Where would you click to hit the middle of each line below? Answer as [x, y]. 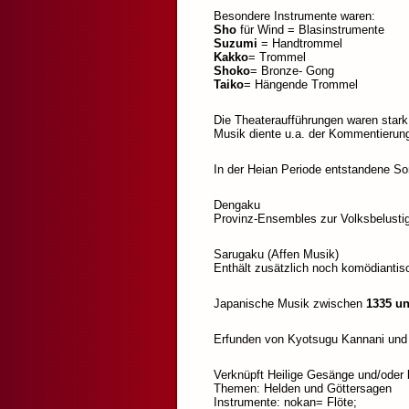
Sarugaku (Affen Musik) [276, 255]
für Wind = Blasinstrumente [310, 30]
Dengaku [237, 205]
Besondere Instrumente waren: [294, 16]
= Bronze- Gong [292, 71]
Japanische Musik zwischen [290, 304]
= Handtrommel [300, 44]
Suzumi [236, 44]
